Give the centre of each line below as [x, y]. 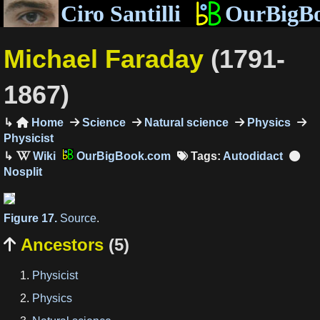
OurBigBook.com [122, 156]
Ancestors [62, 245]
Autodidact [252, 156]
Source [78, 218]
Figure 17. [32, 218]
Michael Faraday [107, 59]
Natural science [185, 122]
